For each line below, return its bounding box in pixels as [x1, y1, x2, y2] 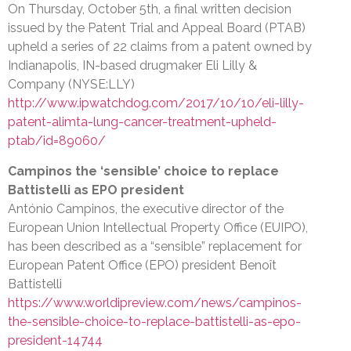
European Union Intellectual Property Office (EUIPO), [8, 219, 308, 235]
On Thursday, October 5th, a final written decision [8, 2, 291, 17]
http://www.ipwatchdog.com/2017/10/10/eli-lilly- [8, 96, 304, 111]
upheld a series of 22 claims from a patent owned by [8, 39, 312, 55]
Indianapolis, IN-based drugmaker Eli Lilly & [8, 58, 257, 74]
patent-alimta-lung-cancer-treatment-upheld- [8, 114, 277, 130]
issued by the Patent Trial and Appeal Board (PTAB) [8, 20, 306, 36]
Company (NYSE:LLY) [8, 77, 135, 92]
